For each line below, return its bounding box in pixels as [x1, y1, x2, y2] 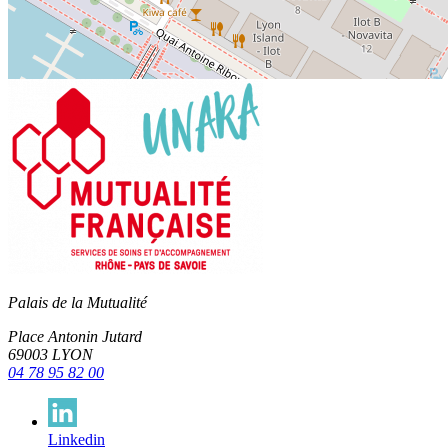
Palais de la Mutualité [8, 294, 147, 312]
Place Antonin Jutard [8, 328, 142, 346]
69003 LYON [8, 346, 93, 364]
